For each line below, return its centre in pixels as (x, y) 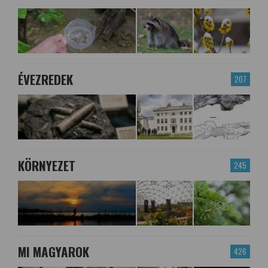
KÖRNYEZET (47, 166)
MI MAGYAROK (54, 252)
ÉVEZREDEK (45, 80)
